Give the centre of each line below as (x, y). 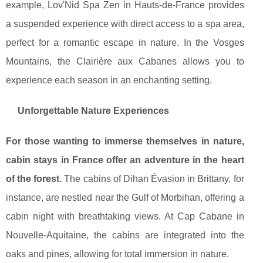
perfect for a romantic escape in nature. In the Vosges (125, 43)
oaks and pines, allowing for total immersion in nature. (117, 254)
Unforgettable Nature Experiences (93, 111)
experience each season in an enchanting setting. (109, 80)
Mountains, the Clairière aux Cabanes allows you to (125, 62)
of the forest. (34, 179)
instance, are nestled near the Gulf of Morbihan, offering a (125, 198)
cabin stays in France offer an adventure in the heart (125, 160)
